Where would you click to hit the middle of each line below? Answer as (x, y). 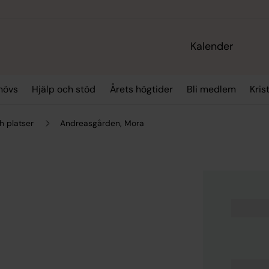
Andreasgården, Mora (102, 123)
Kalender (212, 47)
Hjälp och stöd (64, 89)
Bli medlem (212, 89)
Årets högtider (141, 89)
